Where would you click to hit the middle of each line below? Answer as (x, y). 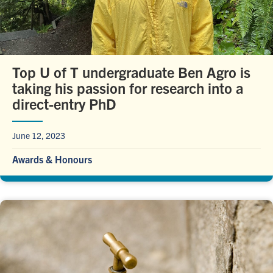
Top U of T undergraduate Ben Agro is (131, 72)
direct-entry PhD (64, 104)
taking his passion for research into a (128, 88)
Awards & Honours (52, 159)
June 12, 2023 (39, 136)
